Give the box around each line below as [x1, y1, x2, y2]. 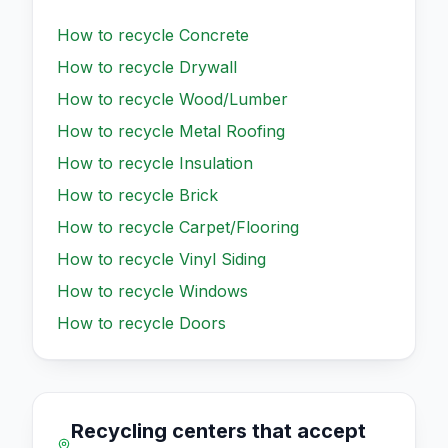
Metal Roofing [179, 120, 285, 141]
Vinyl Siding [179, 248, 266, 269]
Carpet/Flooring [179, 216, 299, 237]
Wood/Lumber [179, 88, 288, 109]
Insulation [179, 152, 253, 173]
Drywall [179, 56, 237, 77]
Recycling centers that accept [70, 418, 366, 443]
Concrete [179, 24, 249, 45]
